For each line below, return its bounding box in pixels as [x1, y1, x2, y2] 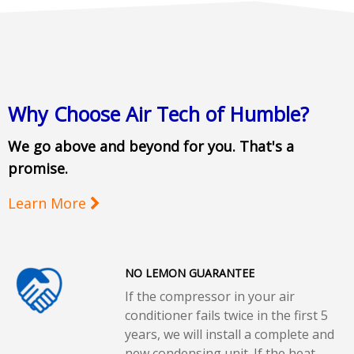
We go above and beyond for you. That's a [8, 136, 294, 156]
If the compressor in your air [124, 287, 295, 305]
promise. [8, 158, 68, 178]
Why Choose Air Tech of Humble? [8, 100, 309, 127]
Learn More [8, 193, 90, 213]
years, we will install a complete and [124, 325, 334, 343]
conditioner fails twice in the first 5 [124, 306, 328, 324]
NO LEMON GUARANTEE [124, 265, 254, 281]
